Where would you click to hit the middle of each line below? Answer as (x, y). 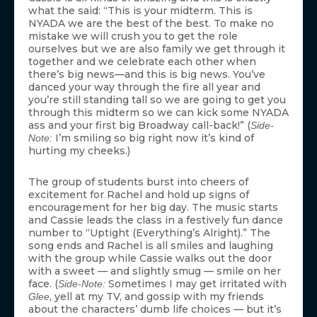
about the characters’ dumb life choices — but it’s (155, 309)
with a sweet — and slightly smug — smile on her (155, 271)
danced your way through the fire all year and (144, 87)
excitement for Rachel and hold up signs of (139, 194)
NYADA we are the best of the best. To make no (151, 23)
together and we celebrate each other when (142, 61)
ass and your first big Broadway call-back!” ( (139, 125)
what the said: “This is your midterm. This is (140, 10)
